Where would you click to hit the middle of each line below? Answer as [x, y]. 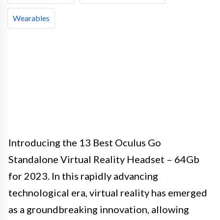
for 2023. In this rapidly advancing [83, 176]
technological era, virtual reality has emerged [108, 192]
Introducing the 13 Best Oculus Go [85, 142]
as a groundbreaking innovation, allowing [99, 209]
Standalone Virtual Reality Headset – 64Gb [104, 159]
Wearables [31, 18]
